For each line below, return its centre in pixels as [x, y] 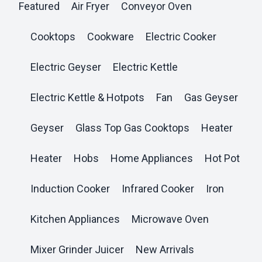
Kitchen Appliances [75, 219]
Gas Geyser [211, 97]
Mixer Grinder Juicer [77, 249]
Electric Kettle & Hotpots [87, 97]
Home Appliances [152, 158]
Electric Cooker [181, 36]
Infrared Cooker [158, 188]
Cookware [111, 36]
